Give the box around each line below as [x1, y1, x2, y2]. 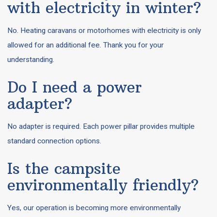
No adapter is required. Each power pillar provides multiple [7, 122, 195, 131]
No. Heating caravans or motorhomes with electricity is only [7, 26, 201, 35]
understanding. [7, 55, 54, 64]
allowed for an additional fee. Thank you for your [7, 41, 164, 49]
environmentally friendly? [7, 175, 199, 194]
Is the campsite [7, 159, 121, 178]
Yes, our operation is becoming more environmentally [7, 203, 181, 212]
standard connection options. [7, 137, 101, 145]
